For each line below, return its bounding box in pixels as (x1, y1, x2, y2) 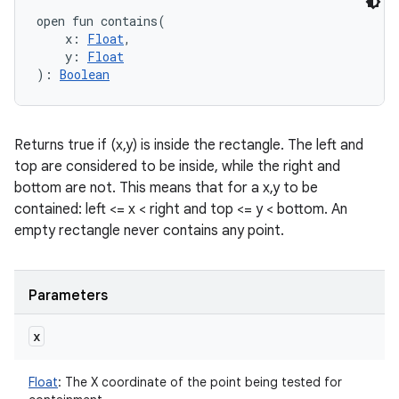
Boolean (60, 66, 110, 83)
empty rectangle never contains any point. (14, 222, 284, 240)
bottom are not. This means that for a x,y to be (14, 179, 318, 197)
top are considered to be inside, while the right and (14, 158, 340, 175)
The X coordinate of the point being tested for (61, 374, 342, 390)
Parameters (28, 287, 108, 305)
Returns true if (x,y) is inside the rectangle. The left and (14, 136, 363, 154)
